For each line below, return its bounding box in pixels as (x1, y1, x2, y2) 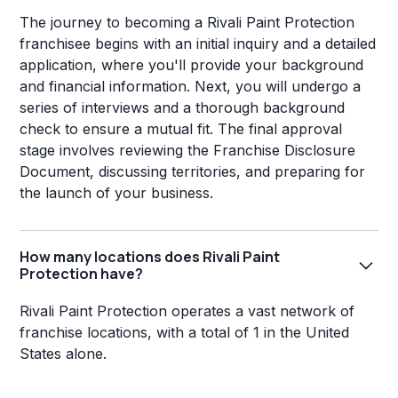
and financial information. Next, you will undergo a (20, 77, 362, 96)
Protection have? (20, 264, 144, 284)
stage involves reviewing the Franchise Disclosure (20, 141, 356, 160)
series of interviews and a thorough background (20, 99, 346, 117)
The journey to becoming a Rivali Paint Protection (20, 13, 355, 32)
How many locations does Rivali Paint (20, 247, 281, 267)
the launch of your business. (20, 184, 214, 203)
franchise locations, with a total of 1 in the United (20, 323, 350, 342)
